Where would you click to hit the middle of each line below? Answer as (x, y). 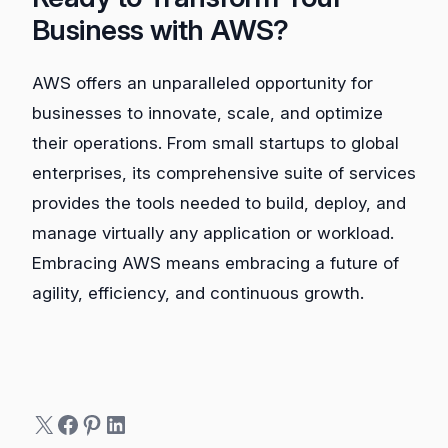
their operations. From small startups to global (215, 142)
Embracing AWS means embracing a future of (215, 262)
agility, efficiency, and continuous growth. (198, 292)
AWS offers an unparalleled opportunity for (202, 82)
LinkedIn (148, 423)
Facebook (109, 423)
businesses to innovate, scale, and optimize (207, 112)
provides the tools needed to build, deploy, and (219, 202)
